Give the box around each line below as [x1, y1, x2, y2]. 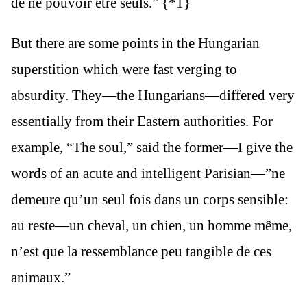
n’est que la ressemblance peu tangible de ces [11, 243, 271, 260]
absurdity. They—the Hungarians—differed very [11, 87, 295, 104]
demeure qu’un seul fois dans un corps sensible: [11, 191, 288, 208]
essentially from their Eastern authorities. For [11, 113, 273, 130]
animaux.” [11, 269, 71, 286]
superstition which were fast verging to [11, 61, 237, 78]
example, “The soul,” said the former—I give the [11, 139, 293, 156]
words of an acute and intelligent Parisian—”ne [11, 165, 285, 182]
